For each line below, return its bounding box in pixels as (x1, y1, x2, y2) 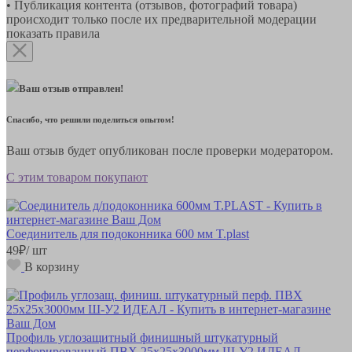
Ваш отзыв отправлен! (19, 82, 123, 94)
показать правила (6, 26, 100, 40)
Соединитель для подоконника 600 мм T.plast (6, 226, 249, 240)
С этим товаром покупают (6, 170, 148, 184)
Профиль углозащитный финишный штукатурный (6, 330, 278, 344)
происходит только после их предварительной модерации (6, 12, 317, 26)
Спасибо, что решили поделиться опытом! (6, 114, 174, 124)
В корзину (24, 259, 79, 273)
